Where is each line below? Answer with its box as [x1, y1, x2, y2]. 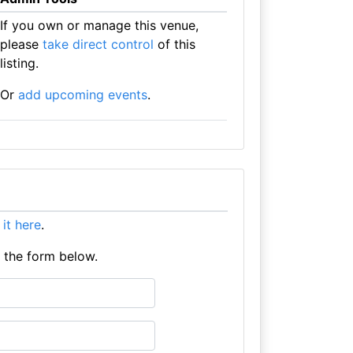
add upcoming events [17, 86, 147, 102]
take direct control [42, 35, 154, 52]
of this [153, 35, 195, 52]
